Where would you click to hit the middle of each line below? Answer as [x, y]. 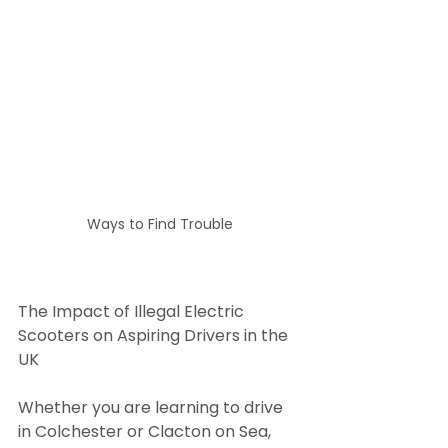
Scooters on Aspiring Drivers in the [155, 335]
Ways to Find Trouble [160, 223]
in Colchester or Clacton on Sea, [146, 431]
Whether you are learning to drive [152, 407]
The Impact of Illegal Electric [133, 311]
